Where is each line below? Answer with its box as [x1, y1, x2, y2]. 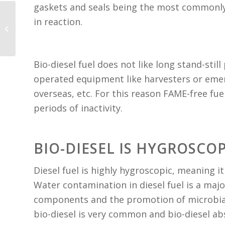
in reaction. [34, 15, 82, 28]
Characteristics [18, 29, 63, 38]
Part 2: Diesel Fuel [18, 19, 71, 28]
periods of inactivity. [34, 101, 123, 114]
